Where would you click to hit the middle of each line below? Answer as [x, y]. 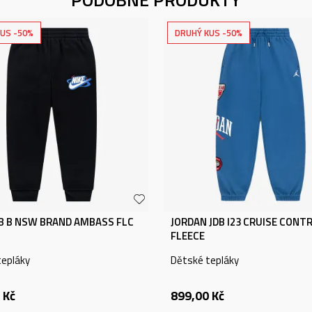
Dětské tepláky [205, 260]
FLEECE [188, 236]
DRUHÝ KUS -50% [209, 33]
